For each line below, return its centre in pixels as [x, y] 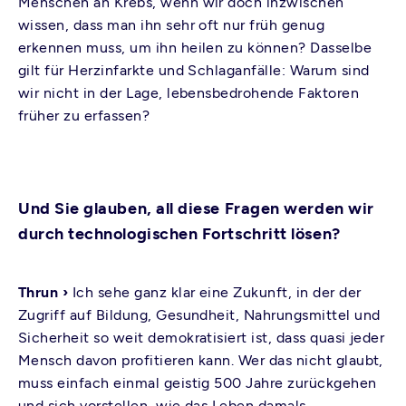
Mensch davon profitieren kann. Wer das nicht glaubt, [201, 360]
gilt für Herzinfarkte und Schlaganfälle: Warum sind [194, 70]
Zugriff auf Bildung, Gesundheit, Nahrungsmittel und [199, 315]
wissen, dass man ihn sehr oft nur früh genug [172, 25]
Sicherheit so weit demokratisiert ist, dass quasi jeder [202, 338]
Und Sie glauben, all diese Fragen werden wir [196, 208]
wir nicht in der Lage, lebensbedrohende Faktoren [189, 93]
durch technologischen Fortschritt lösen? [179, 234]
